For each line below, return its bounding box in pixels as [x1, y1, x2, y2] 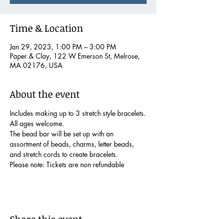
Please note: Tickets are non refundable [10, 159, 124, 169]
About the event [10, 87, 80, 101]
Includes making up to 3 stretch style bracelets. [10, 108, 146, 118]
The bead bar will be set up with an [10, 129, 115, 138]
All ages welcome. [10, 118, 64, 128]
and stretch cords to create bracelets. [10, 149, 122, 159]
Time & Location [10, 21, 83, 35]
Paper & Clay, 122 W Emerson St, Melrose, [10, 51, 140, 61]
